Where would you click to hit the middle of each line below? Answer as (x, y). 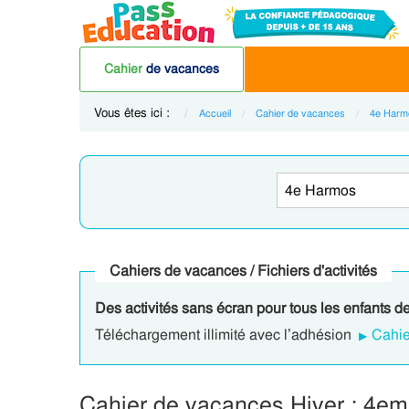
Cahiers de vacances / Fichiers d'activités (243, 271)
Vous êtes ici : (134, 113)
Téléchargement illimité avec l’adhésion (225, 335)
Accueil (215, 113)
